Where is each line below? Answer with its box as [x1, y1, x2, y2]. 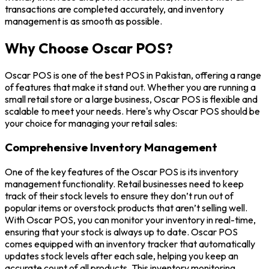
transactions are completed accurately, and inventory [5, 2, 224, 15]
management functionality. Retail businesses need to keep [5, 177, 244, 190]
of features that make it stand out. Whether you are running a [5, 80, 256, 93]
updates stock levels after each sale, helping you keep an [5, 249, 238, 262]
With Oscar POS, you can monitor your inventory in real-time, [5, 213, 256, 226]
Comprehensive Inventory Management [5, 140, 217, 155]
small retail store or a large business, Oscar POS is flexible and [5, 92, 258, 105]
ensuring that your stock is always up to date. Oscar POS [5, 225, 238, 238]
